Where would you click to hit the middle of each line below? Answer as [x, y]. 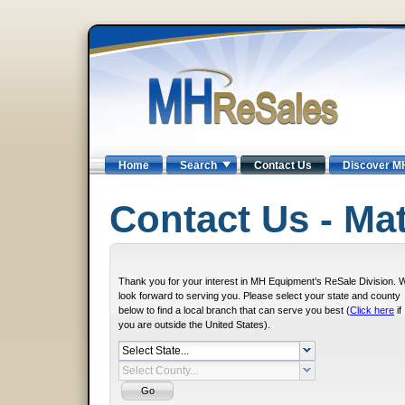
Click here [372, 310]
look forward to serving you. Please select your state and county [259, 296]
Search [198, 165]
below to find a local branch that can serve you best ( [234, 310]
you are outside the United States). [194, 325]
